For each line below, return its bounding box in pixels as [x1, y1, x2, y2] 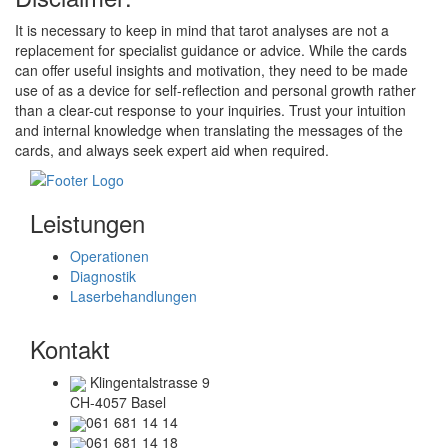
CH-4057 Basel [70, 391, 166, 412]
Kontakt [30, 330, 110, 366]
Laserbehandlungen [70, 285, 197, 306]
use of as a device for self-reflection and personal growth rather [15, 79, 416, 100]
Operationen [70, 245, 149, 266]
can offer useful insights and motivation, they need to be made [15, 59, 408, 80]
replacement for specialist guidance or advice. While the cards [15, 39, 407, 60]
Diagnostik [70, 265, 136, 286]
